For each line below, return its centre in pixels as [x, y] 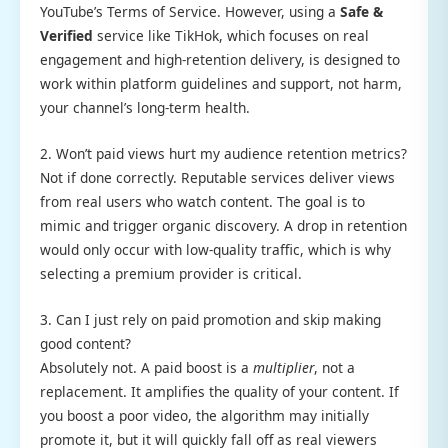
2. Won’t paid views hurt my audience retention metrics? [223, 153]
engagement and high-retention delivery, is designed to [220, 59]
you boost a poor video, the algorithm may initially [204, 415]
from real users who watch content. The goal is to [202, 201]
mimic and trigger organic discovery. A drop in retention [223, 225]
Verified [66, 35]
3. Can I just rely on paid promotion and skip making [210, 319]
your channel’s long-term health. [145, 107]
